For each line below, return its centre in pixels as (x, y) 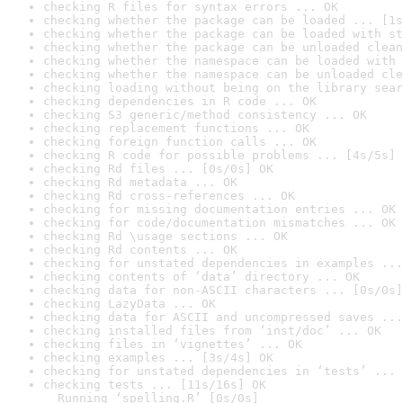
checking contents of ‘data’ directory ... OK (201, 277)
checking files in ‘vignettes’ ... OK (173, 344)
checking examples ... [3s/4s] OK (158, 358)
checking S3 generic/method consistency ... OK (205, 115)
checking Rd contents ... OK (140, 250)
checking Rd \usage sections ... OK (166, 236)
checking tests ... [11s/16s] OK (155, 385)
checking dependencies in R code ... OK (180, 101)
